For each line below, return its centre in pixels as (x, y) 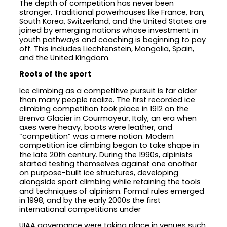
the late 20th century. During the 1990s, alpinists (106, 154)
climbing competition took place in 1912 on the (104, 109)
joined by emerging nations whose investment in (109, 30)
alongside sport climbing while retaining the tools (110, 182)
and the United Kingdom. (65, 58)
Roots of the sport (55, 74)
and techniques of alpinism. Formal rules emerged (112, 191)
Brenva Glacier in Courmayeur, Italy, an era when (108, 118)
